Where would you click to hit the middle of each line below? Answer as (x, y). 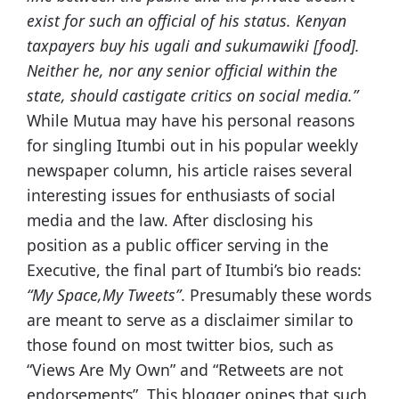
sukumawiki (267, 46)
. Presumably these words (276, 295)
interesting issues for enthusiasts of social (181, 195)
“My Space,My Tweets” (104, 295)
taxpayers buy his (90, 46)
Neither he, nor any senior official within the (182, 71)
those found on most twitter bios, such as (180, 345)
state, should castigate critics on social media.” (192, 96)
